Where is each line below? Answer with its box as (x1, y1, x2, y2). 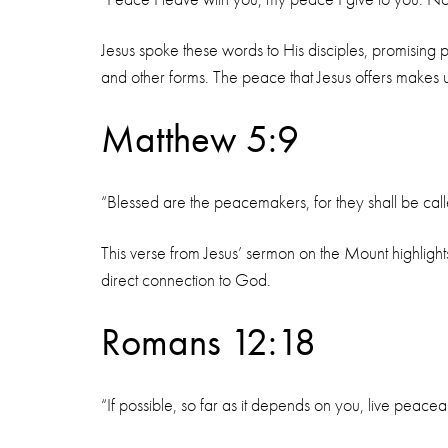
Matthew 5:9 (100, 114, 299, 164)
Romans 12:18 (100, 317, 316, 367)
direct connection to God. (100, 268, 275, 291)
